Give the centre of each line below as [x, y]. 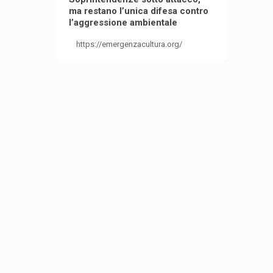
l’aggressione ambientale [123, 23]
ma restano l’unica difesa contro [138, 11]
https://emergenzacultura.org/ [131, 44]
